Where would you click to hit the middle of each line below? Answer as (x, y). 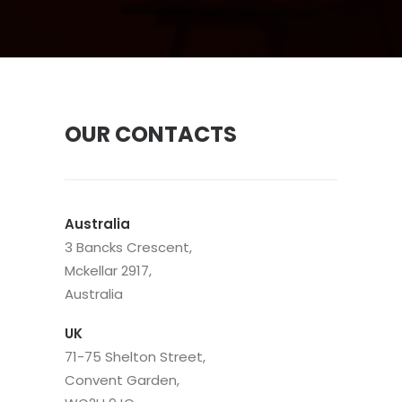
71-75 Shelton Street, (135, 357)
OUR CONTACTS (151, 134)
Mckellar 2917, (108, 271)
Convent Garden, (122, 380)
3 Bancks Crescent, (128, 247)
